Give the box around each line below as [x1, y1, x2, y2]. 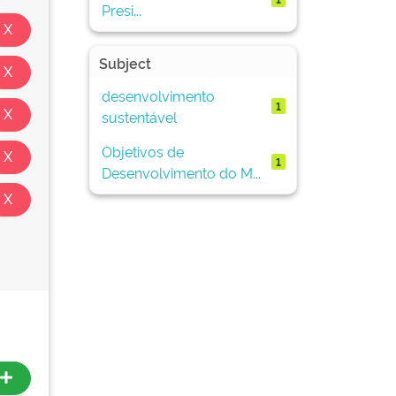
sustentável [101, 106, 177, 126]
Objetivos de [101, 141, 184, 161]
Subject [99, 53, 151, 72]
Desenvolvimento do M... [101, 162, 261, 182]
